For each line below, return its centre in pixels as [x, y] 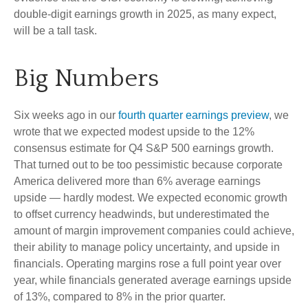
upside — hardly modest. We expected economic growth [151, 198]
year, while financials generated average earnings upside [153, 280]
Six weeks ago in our [66, 115]
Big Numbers [86, 78]
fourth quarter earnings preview [194, 115]
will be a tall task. [55, 31]
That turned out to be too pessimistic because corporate [148, 165]
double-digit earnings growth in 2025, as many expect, [145, 14]
